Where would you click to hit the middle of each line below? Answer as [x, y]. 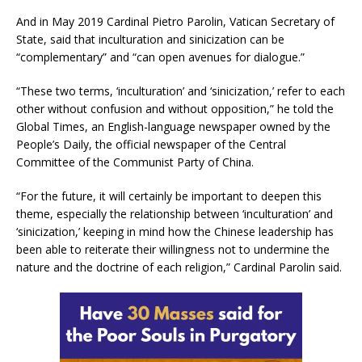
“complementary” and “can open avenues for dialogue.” [160, 57]
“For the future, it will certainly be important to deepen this [169, 196]
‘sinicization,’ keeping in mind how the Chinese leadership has [175, 231]
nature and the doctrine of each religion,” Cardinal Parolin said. [179, 267]
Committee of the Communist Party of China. [135, 162]
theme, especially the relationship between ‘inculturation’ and [175, 213]
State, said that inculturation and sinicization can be [150, 39]
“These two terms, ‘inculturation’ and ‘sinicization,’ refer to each [181, 90]
